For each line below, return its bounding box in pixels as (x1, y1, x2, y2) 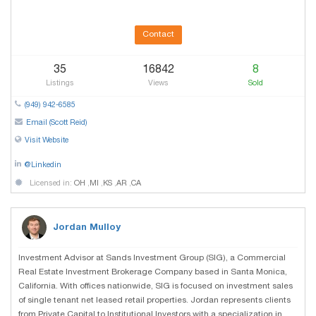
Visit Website (25, 136, 68, 145)
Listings (46, 79, 75, 87)
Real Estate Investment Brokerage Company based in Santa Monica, (18, 267, 287, 276)
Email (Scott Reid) (26, 119, 87, 127)
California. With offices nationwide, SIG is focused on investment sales (18, 281, 293, 291)
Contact (142, 30, 174, 39)
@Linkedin (25, 161, 61, 169)
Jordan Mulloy (53, 223, 121, 233)
